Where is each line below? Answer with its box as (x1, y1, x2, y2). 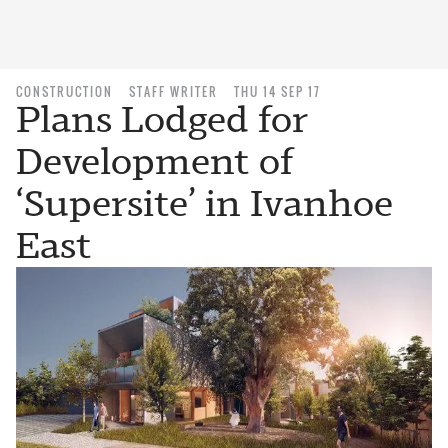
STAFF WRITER (129, 83, 218, 100)
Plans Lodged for (16, 98, 308, 141)
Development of (16, 140, 294, 183)
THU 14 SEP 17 (234, 83, 321, 100)
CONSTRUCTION (16, 83, 113, 100)
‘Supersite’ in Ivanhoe (16, 182, 393, 225)
